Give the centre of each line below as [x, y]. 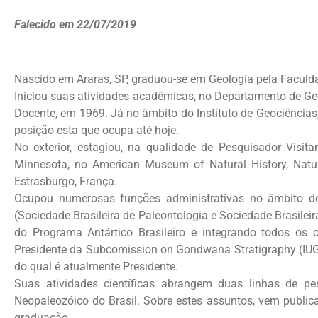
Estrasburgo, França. [66, 182]
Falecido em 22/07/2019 [75, 25]
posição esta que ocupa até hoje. [97, 131]
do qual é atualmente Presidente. [96, 267]
